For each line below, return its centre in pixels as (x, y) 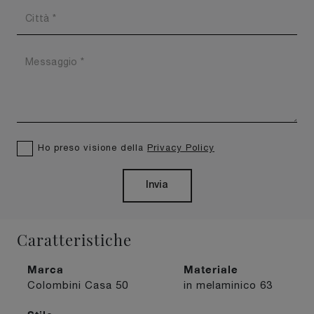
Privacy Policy (181, 147)
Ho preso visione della (93, 147)
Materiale (211, 269)
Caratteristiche (74, 239)
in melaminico (222, 285)
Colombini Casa (71, 285)
